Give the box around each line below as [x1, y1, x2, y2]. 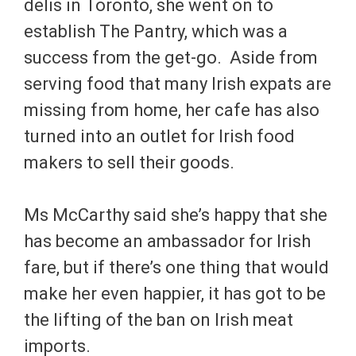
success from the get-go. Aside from [24, 47, 318, 68]
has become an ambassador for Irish [24, 230, 311, 251]
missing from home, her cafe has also [24, 99, 319, 120]
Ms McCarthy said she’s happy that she [24, 204, 327, 225]
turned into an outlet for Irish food [24, 126, 295, 146]
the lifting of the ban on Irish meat [24, 309, 293, 330]
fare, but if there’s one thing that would [24, 257, 329, 277]
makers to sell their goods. [24, 152, 234, 172]
